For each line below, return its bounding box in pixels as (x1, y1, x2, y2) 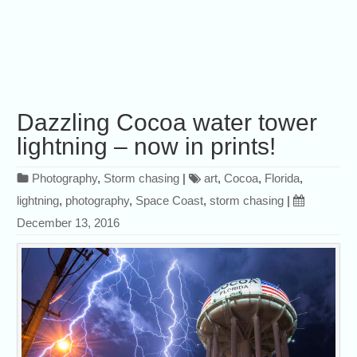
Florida (265, 171, 300, 186)
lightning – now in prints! (17, 133, 277, 160)
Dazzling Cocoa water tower (17, 109, 318, 136)
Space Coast (135, 194, 204, 208)
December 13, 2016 (17, 216, 120, 230)
